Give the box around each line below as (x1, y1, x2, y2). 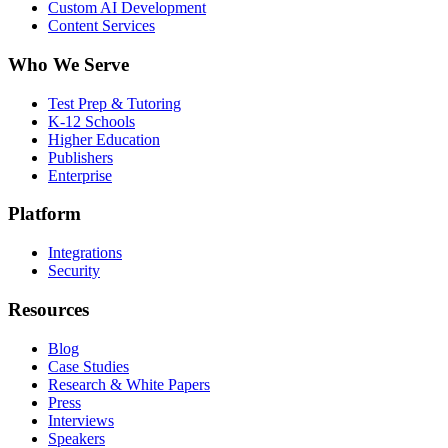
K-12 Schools (48, 112, 135, 130)
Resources (8, 298, 89, 320)
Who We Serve (8, 53, 129, 75)
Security (48, 262, 100, 280)
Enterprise (48, 166, 112, 184)
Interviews (48, 411, 114, 429)
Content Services (48, 17, 155, 35)
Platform (8, 203, 81, 225)
